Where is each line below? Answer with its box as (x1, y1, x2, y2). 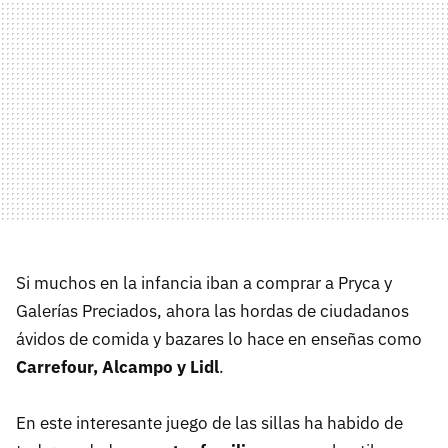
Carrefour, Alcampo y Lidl (16, 356, 219, 379)
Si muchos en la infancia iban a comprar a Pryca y (16, 272, 392, 295)
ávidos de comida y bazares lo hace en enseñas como (16, 328, 422, 351)
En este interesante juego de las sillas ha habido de (16, 412, 403, 435)
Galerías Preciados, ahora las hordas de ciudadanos (16, 300, 409, 323)
